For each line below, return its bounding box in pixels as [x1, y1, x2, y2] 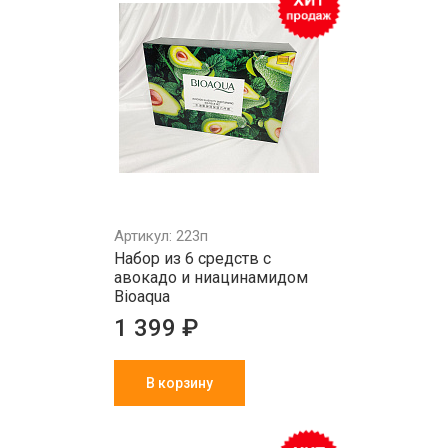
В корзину [146, 375, 213, 391]
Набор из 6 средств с [114, 249, 271, 268]
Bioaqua [114, 287, 170, 306]
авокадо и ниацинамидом [114, 268, 308, 287]
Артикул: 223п [114, 227, 208, 245]
